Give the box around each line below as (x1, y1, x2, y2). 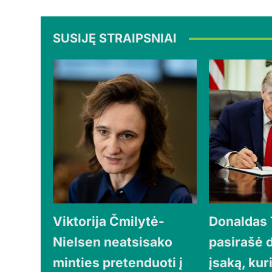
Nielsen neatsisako (53, 234, 173, 250)
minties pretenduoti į (53, 255, 183, 271)
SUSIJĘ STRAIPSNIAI (53, 31, 177, 46)
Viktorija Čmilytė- (53, 214, 165, 229)
